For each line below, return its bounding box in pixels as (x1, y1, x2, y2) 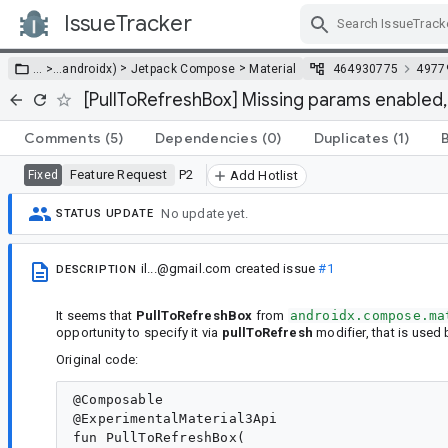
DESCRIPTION (56, 262, 137, 276)
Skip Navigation (245, 32, 355, 51)
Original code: (56, 352, 139, 368)
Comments (24, 128, 101, 147)
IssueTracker (64, 10, 192, 37)
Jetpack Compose (130, 61, 236, 76)
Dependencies (154, 128, 258, 147)
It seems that (56, 307, 136, 323)
